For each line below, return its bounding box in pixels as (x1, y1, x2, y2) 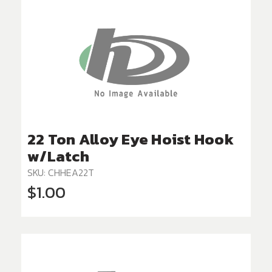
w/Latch (27, 144, 89, 168)
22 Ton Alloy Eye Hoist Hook (27, 127, 234, 151)
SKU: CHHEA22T (27, 165, 94, 180)
